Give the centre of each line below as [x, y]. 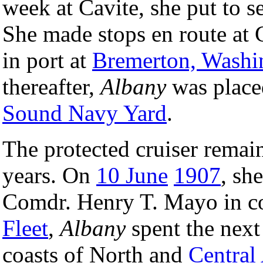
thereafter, [51, 86]
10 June [132, 175]
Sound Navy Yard [85, 113]
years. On [49, 175]
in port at [47, 60]
